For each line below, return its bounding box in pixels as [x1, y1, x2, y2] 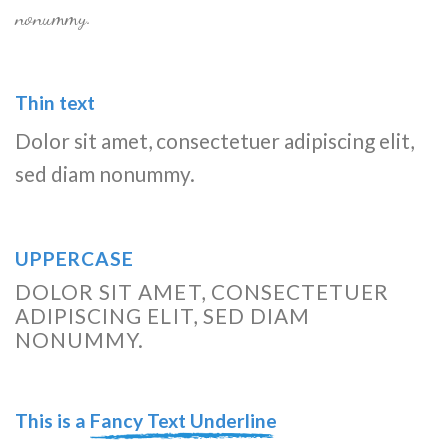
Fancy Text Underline [90, 409, 277, 433]
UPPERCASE [15, 247, 134, 271]
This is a [15, 409, 90, 433]
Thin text [15, 90, 95, 114]
